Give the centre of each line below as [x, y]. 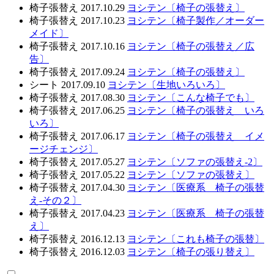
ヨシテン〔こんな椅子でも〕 [191, 97]
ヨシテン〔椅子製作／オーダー [196, 20]
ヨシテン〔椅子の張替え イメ [196, 136]
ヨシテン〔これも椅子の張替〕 [196, 239]
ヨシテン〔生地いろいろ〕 [166, 84]
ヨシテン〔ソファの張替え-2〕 [195, 161]
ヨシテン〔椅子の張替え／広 [191, 46]
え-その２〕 [55, 200]
